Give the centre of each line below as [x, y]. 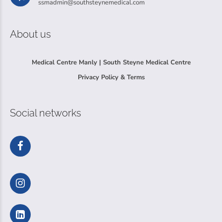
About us [30, 34]
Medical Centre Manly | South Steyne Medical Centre [111, 63]
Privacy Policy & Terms [111, 78]
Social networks [46, 113]
